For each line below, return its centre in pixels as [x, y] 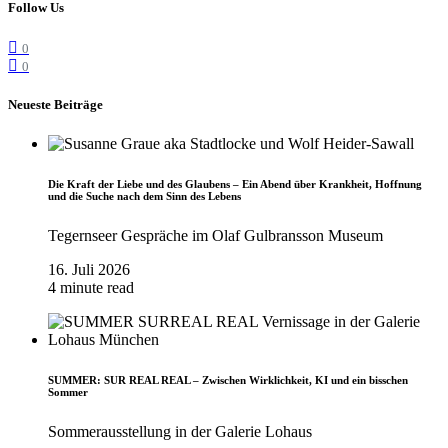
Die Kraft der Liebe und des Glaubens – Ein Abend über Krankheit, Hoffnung [235, 183]
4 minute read [91, 287]
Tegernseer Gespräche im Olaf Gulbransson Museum [215, 235]
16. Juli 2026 [89, 269]
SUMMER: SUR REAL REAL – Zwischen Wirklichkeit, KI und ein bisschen [228, 379]
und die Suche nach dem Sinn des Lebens [144, 195]
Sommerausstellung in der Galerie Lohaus [180, 431]
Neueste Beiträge [55, 104]
